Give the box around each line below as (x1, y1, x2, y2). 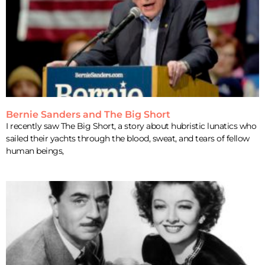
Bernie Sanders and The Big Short (6, 109, 170, 121)
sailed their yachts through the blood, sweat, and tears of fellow (6, 133, 250, 144)
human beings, (6, 146, 64, 157)
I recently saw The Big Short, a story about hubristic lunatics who (6, 121, 256, 132)
